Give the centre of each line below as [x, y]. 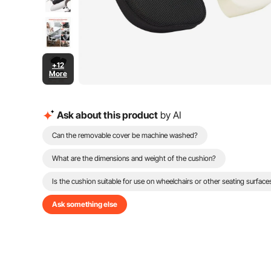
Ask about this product [107, 115]
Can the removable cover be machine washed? [125, 135]
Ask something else [85, 204]
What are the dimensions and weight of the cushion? [134, 158]
